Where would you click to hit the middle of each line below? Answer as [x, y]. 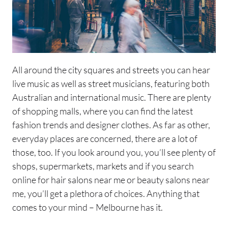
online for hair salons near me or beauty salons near [111, 179]
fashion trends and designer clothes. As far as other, [111, 124]
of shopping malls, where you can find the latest [103, 111]
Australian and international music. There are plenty [112, 97]
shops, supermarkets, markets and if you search [103, 166]
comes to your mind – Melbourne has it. [88, 207]
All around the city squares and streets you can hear [111, 69]
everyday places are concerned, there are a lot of [105, 138]
